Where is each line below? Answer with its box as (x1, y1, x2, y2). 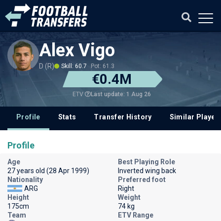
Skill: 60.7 (61, 63, 87, 70)
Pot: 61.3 (91, 63, 114, 70)
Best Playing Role (118, 158, 175, 166)
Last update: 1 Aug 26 (90, 90, 151, 98)
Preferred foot (118, 176, 166, 184)
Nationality (7, 176, 43, 184)
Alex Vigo (39, 40, 115, 61)
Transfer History (94, 113, 152, 121)
